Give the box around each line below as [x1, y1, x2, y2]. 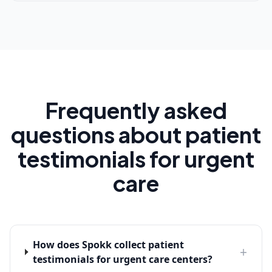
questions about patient [11, 121, 261, 148]
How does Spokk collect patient [32, 238, 184, 251]
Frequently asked [45, 97, 227, 124]
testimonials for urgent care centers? [32, 253, 212, 266]
